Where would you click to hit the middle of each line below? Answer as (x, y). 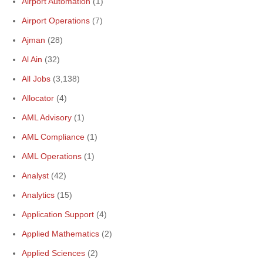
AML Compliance (53, 137)
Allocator (38, 98)
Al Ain (32, 59)
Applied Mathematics (60, 234)
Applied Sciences (53, 253)
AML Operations (52, 156)
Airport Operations (56, 21)
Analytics (38, 195)
